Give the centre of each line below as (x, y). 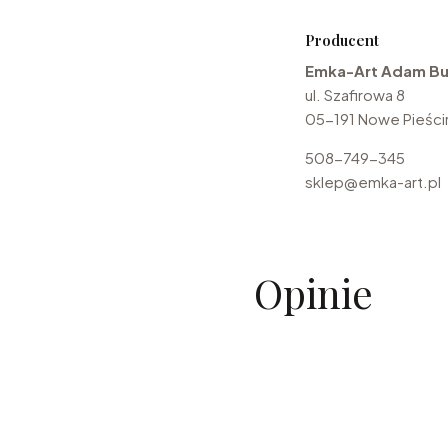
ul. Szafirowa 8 (354, 95)
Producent (341, 39)
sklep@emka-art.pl (372, 182)
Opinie (313, 293)
